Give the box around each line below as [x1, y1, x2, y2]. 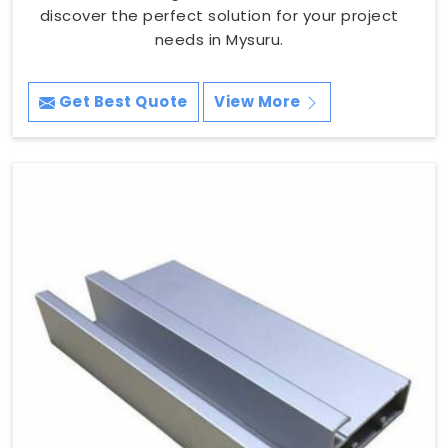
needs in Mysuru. [154, 29, 284, 51]
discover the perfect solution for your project [39, 5, 399, 27]
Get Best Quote [55, 91, 188, 113]
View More [214, 91, 304, 113]
